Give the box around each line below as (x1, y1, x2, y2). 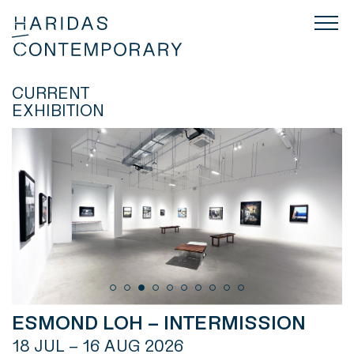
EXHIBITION (12, 100, 104, 121)
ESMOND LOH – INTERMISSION (12, 311, 306, 336)
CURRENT (12, 83, 90, 104)
